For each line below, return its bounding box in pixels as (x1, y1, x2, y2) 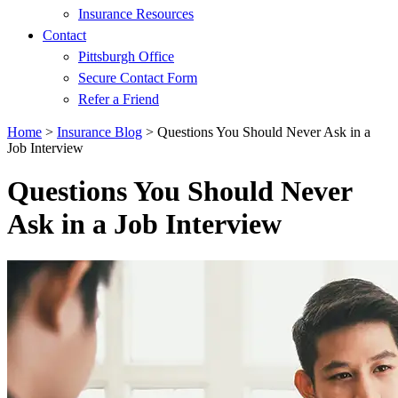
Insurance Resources (78, 6, 194, 21)
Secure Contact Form (78, 70, 197, 85)
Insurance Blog (57, 124, 142, 139)
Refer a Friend (78, 92, 159, 107)
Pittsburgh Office (78, 49, 174, 64)
